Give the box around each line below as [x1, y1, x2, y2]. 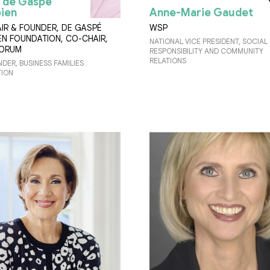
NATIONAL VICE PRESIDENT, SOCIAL [149, 36, 268, 46]
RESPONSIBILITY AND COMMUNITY [149, 46, 263, 55]
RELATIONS [149, 55, 186, 65]
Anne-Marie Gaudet [149, 5, 253, 19]
